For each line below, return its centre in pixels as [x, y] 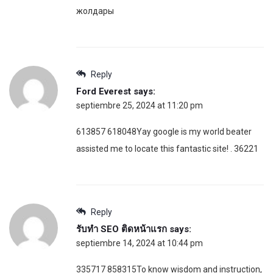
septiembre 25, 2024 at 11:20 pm [140, 105]
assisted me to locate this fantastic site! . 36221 [167, 148]
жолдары [95, 11]
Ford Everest [104, 91]
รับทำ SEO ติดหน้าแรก [122, 229]
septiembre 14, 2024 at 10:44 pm [140, 243]
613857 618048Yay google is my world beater [164, 131]
